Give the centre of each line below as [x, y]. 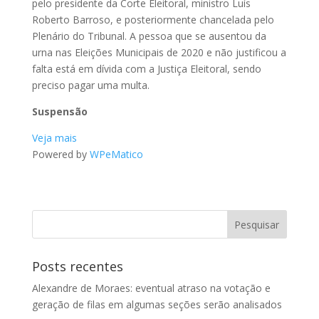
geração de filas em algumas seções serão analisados [157, 305]
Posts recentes [77, 267]
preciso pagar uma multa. [90, 85]
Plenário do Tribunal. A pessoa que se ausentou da [149, 36]
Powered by [61, 155]
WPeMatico [116, 155]
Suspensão [59, 112]
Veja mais [54, 138]
